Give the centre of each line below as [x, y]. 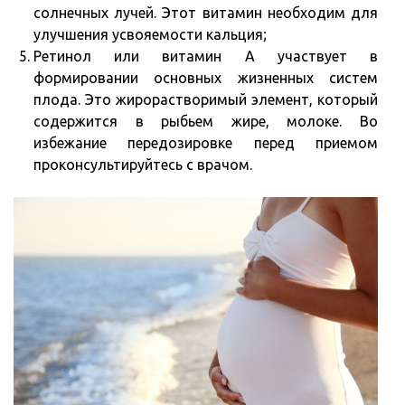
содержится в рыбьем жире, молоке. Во [206, 122]
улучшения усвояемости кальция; [150, 35]
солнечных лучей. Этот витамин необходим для [206, 13]
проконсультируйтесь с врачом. [143, 165]
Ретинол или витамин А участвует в [206, 57]
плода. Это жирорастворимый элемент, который [206, 100]
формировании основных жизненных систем [206, 78]
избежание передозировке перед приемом [206, 143]
